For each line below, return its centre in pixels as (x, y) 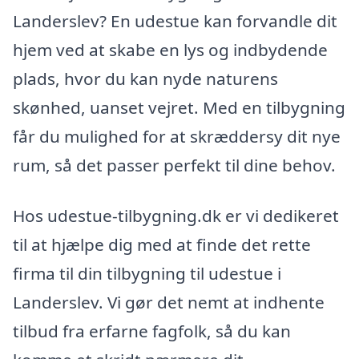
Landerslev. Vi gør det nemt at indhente (169, 303)
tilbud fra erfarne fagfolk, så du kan (152, 331)
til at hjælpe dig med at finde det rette (162, 245)
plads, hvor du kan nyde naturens (145, 78)
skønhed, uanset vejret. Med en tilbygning (179, 107)
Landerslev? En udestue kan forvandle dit (175, 20)
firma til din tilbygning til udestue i (147, 274)
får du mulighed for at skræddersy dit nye (177, 136)
